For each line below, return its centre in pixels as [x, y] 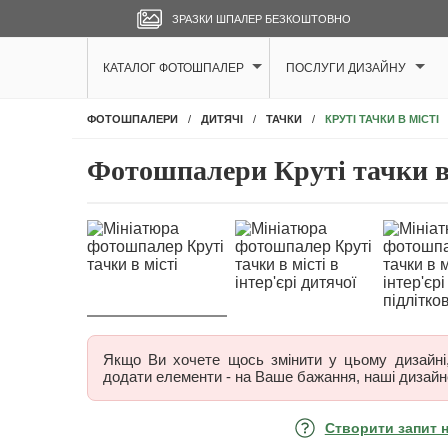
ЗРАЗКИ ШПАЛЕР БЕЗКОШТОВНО [262, 19]
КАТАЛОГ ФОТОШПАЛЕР [173, 68]
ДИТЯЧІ [222, 119]
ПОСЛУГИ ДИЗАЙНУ [346, 68]
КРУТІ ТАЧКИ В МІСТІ [382, 118]
